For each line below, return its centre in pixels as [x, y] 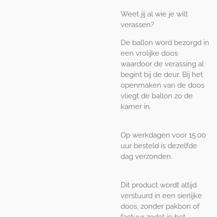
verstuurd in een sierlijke [161, 196]
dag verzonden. [147, 157]
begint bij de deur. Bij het [162, 75]
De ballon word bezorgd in [165, 43]
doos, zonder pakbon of [160, 207]
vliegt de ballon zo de [157, 96]
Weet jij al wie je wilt [154, 14]
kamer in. [136, 107]
